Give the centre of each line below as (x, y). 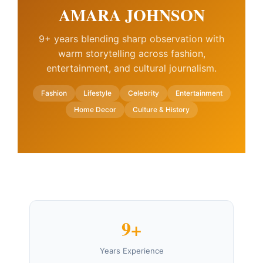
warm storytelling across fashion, (131, 54)
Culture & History (161, 110)
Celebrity (143, 93)
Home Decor (95, 110)
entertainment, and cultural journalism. (131, 68)
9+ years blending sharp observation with (131, 39)
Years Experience (131, 251)
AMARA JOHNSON (131, 15)
